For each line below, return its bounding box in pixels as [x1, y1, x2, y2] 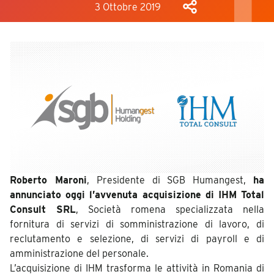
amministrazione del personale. [10, 248, 149, 260]
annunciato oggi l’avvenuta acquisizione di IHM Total [10, 189, 264, 201]
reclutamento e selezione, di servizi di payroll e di [10, 233, 264, 245]
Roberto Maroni [10, 174, 87, 187]
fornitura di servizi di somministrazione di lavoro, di [10, 218, 264, 231]
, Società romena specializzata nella [76, 204, 264, 216]
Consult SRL [10, 204, 76, 216]
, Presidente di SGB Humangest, [86, 174, 254, 187]
